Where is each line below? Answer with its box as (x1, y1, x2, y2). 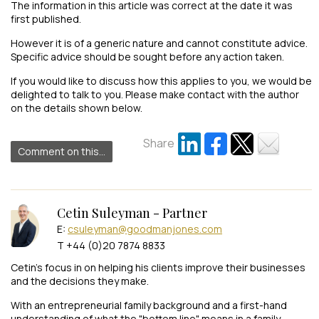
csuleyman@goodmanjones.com (68, 221, 222, 236)
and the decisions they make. (11, 273, 149, 288)
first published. (11, 11, 81, 26)
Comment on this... (18, 144, 105, 158)
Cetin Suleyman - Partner (57, 204, 207, 221)
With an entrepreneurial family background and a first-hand (11, 298, 287, 312)
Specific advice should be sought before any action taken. (11, 49, 284, 63)
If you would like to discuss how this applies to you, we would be (11, 73, 312, 88)
